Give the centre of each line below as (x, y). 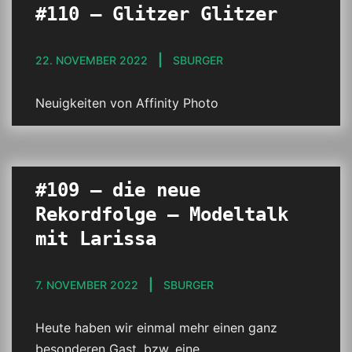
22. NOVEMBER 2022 (92, 60)
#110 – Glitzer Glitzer (156, 14)
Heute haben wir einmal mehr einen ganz (156, 328)
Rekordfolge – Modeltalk (162, 214)
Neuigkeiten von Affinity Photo (127, 103)
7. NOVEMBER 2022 (87, 285)
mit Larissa (96, 239)
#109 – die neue (118, 190)
